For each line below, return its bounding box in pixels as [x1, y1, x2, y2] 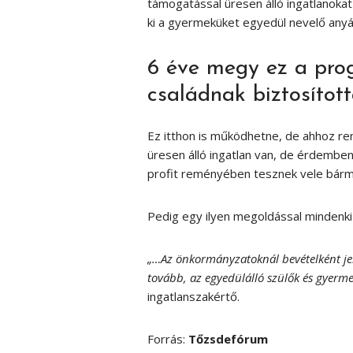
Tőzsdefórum [188, 330, 268, 347]
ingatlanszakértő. [147, 288, 240, 304]
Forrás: [147, 330, 188, 347]
